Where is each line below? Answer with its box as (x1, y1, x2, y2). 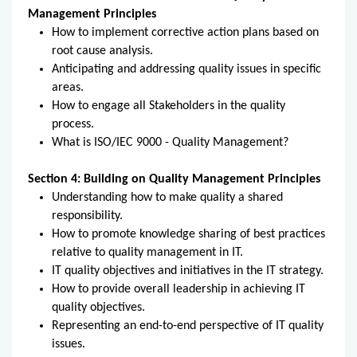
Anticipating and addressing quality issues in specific (52, 62, 321, 76)
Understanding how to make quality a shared (52, 190, 283, 204)
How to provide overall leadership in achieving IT (52, 282, 305, 296)
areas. (52, 80, 84, 94)
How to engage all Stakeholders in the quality (52, 99, 285, 112)
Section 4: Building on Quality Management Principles (28, 172, 320, 186)
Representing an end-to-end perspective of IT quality (52, 319, 324, 332)
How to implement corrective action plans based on (52, 25, 319, 39)
